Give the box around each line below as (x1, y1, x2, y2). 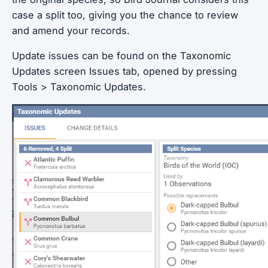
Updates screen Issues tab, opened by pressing (12, 65, 237, 77)
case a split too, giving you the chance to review (12, 9, 238, 21)
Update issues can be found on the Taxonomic (12, 50, 231, 62)
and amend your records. (12, 25, 130, 36)
